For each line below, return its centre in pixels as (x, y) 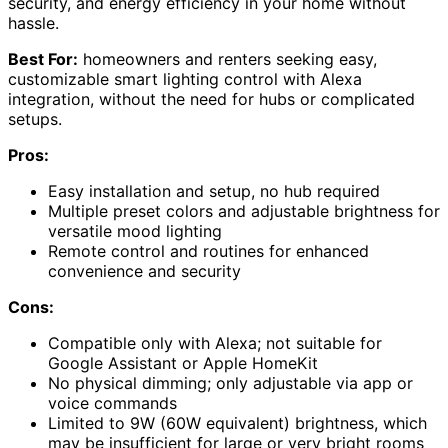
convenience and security (144, 271)
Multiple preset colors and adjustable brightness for (244, 211)
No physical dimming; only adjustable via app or (230, 383)
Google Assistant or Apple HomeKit (183, 363)
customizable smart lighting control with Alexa (185, 79)
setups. (35, 119)
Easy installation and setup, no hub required (214, 191)
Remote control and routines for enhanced (208, 251)
